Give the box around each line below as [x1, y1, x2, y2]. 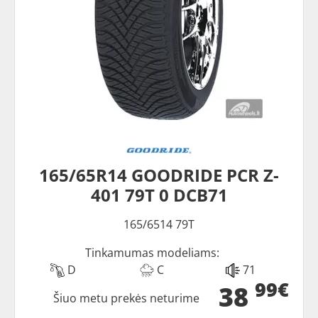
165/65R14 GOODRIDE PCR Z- [39, 163, 279, 187]
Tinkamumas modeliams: [84, 244, 219, 261]
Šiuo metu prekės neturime [53, 290, 200, 306]
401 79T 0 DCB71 [90, 182, 228, 207]
